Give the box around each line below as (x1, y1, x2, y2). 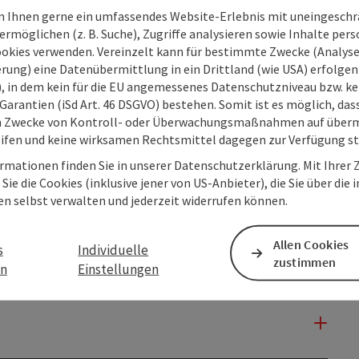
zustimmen (272, 254, 337, 270)
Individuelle (78, 240, 149, 259)
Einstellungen (78, 260, 159, 278)
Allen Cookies (272, 236, 349, 252)
